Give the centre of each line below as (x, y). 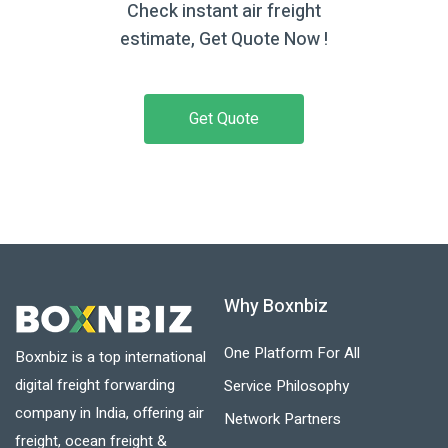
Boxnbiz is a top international (110, 356)
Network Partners (282, 418)
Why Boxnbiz (276, 306)
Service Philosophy (286, 385)
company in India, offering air (109, 412)
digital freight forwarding (95, 384)
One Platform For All (292, 352)
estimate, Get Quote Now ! (224, 39)
